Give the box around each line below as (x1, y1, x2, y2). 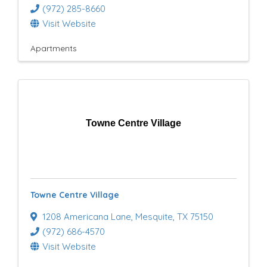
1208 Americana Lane (42, 211, 131, 222)
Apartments (30, 43, 77, 53)
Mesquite (135, 211, 173, 222)
